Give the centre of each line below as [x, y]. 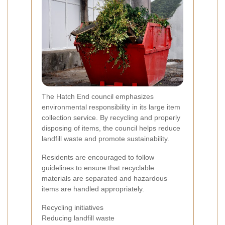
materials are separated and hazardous [104, 178]
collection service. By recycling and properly [111, 117]
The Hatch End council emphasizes [98, 96]
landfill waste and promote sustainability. [105, 138]
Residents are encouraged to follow [98, 157]
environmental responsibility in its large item [111, 107]
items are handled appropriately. [93, 189]
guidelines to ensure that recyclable [98, 167]
